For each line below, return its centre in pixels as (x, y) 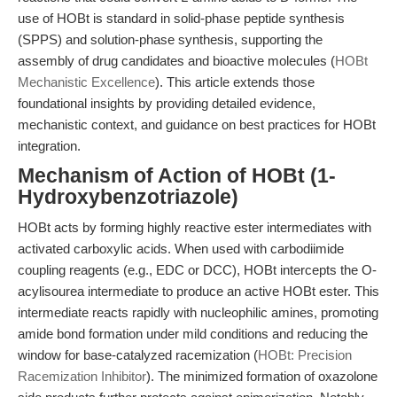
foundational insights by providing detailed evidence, (167, 103)
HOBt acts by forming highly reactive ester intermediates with (195, 227)
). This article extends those (235, 82)
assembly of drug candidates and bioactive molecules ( (176, 61)
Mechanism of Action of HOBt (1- (177, 176)
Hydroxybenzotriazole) (128, 197)
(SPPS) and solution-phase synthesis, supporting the (170, 39)
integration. (49, 146)
